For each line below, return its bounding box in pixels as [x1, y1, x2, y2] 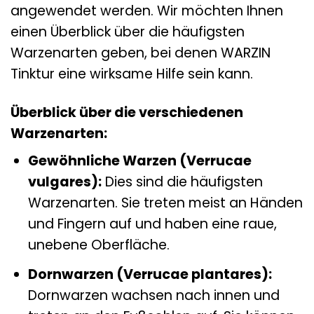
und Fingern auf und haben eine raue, [27, 214, 277, 234]
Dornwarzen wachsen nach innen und [27, 285, 280, 305]
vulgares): [27, 172, 102, 192]
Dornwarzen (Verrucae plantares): [27, 264, 272, 284]
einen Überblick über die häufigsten [11, 22, 245, 41]
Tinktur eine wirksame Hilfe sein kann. [11, 64, 253, 83]
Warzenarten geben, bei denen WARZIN [11, 43, 271, 62]
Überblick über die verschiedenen [11, 102, 243, 122]
